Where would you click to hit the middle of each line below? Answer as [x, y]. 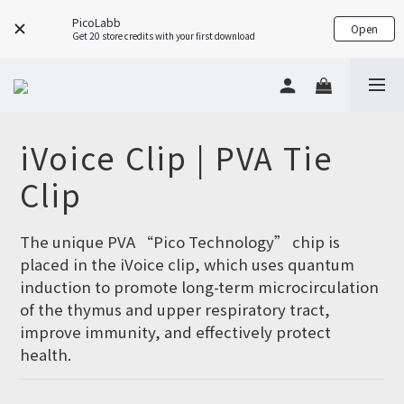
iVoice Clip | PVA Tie [177, 157]
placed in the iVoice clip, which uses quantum [189, 264]
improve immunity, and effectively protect [177, 332]
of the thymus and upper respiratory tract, [177, 309]
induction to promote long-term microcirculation [201, 287]
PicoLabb [96, 22]
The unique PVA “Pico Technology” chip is [182, 242]
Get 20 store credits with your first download [164, 36]
